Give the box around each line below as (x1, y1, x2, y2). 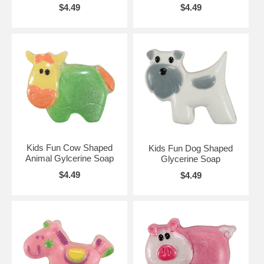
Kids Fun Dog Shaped (148, 143, 233, 153)
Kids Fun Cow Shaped (26, 143, 113, 153)
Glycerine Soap (161, 154, 221, 164)
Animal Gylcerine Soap (25, 153, 114, 163)
